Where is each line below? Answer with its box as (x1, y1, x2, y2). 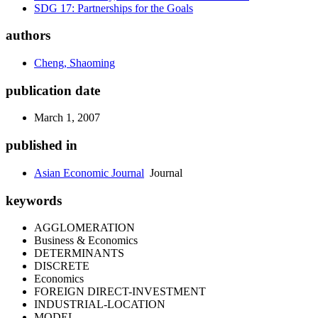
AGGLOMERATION (34, 221, 135, 234)
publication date (6, 82, 100, 98)
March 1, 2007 (34, 111, 100, 124)
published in (6, 138, 77, 153)
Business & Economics (34, 234, 138, 247)
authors (6, 28, 50, 43)
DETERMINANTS (34, 247, 124, 260)
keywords (6, 192, 62, 208)
